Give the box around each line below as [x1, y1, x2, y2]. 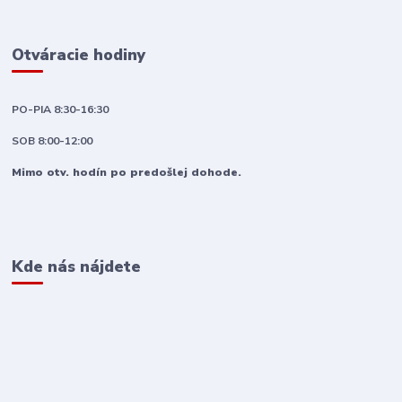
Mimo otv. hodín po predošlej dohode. [12, 164, 242, 179]
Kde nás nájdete [12, 255, 142, 277]
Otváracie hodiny [12, 44, 146, 66]
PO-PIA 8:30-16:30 [12, 101, 109, 117]
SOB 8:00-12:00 [12, 133, 93, 148]
